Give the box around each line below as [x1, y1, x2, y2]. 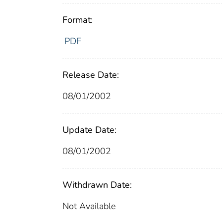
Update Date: [62, 123, 116, 136]
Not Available [62, 200, 115, 212]
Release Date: [62, 68, 119, 81]
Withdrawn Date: [62, 178, 132, 191]
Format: [62, 13, 93, 26]
